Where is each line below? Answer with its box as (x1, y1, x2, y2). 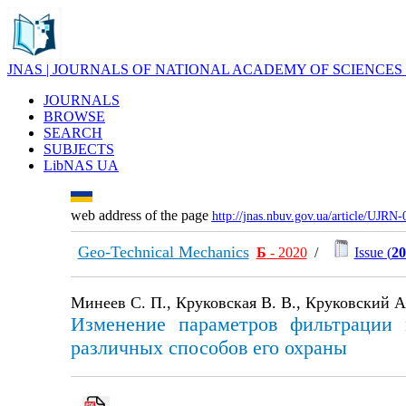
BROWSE (43, 109, 105, 124)
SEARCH (43, 125, 102, 140)
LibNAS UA (43, 158, 119, 173)
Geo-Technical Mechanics (77, 243, 249, 261)
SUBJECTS (43, 141, 114, 157)
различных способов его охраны (70, 336, 347, 359)
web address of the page (70, 208, 212, 223)
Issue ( (353, 245, 391, 260)
